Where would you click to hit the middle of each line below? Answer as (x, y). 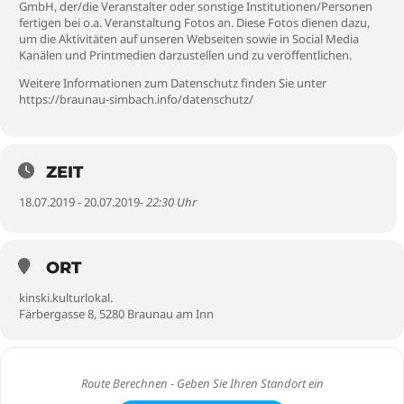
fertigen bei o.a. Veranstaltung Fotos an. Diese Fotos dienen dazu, (194, 23)
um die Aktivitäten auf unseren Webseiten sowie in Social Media (189, 39)
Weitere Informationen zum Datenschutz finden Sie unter (173, 83)
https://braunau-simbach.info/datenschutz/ (136, 99)
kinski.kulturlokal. (66, 298)
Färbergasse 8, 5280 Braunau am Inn (116, 314)
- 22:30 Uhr (168, 202)
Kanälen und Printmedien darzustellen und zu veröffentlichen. (185, 55)
